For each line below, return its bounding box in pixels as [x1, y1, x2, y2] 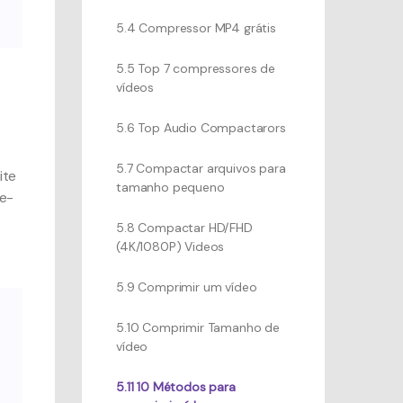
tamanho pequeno [116, 179, 225, 195]
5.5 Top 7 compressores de [116, 60, 275, 76]
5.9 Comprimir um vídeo [116, 279, 257, 295]
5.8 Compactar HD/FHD [116, 219, 253, 236]
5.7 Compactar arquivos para [116, 160, 286, 176]
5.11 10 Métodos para [116, 379, 236, 395]
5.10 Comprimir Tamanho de [116, 319, 280, 336]
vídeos [116, 79, 155, 95]
